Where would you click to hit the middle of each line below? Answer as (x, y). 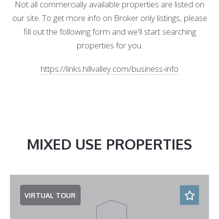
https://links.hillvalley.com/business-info (109, 68)
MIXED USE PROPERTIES (109, 144)
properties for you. (109, 45)
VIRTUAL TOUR (50, 195)
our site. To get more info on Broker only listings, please (109, 18)
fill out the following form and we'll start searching (109, 31)
